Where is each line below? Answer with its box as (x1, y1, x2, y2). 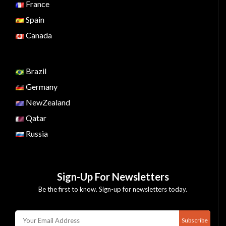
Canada (24, 30, 52, 40)
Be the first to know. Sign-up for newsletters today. (38, 185, 187, 193)
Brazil (24, 66, 46, 76)
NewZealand (24, 97, 70, 107)
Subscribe (182, 216, 208, 224)
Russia (24, 129, 48, 138)
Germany (24, 82, 58, 91)
